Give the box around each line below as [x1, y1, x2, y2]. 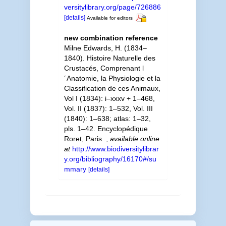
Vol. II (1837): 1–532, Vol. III [64, 104, 153, 112]
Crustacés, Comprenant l [64, 64, 144, 72]
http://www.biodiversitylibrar [72, 144, 159, 153]
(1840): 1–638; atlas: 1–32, [64, 114, 151, 123]
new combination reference [64, 33, 158, 42]
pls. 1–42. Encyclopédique [64, 124, 148, 133]
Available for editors [86, 15, 133, 21]
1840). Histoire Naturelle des [64, 53, 155, 62]
